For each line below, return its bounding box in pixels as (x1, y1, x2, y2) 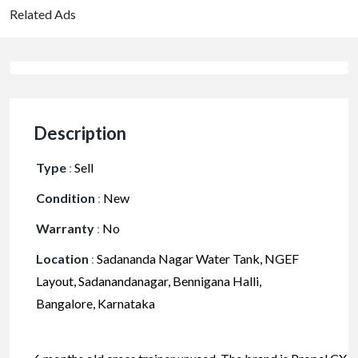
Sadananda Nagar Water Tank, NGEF (94, 251, 299, 267)
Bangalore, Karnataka (36, 296, 155, 312)
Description (34, 122, 126, 145)
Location (36, 251, 89, 267)
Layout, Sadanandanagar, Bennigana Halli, (36, 273, 261, 289)
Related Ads (10, 6, 76, 22)
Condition (36, 190, 95, 206)
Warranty (36, 221, 94, 237)
